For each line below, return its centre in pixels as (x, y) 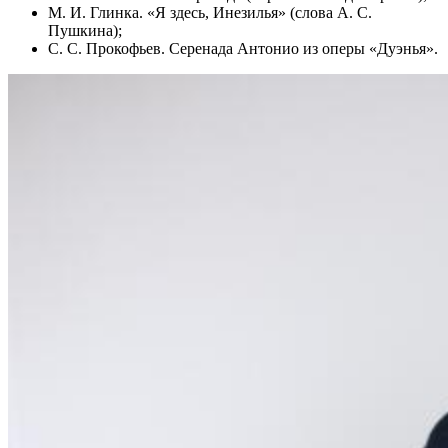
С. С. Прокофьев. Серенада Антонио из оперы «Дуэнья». (243, 48)
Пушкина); (85, 30)
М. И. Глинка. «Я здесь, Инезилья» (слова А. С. (210, 12)
